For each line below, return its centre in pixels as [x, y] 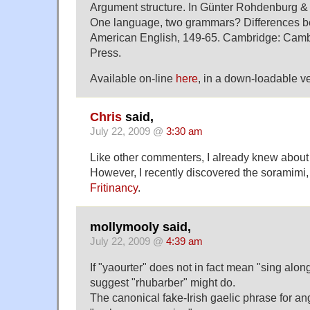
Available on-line [133, 78]
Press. [106, 53]
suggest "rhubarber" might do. [163, 282]
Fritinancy [114, 188]
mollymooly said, [140, 227]
